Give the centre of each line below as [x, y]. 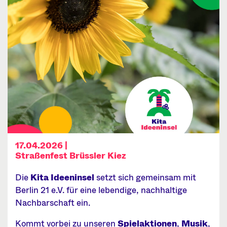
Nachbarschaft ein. [53, 203]
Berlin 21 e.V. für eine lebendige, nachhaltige [101, 190]
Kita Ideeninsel [62, 178]
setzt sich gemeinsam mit [145, 178]
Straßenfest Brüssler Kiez [71, 156]
